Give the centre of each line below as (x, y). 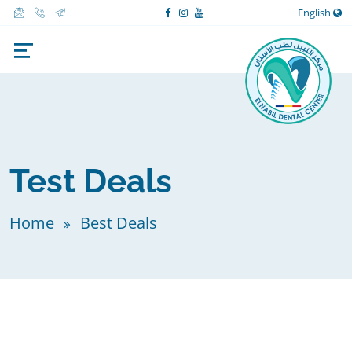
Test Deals (91, 181)
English (315, 12)
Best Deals (119, 223)
